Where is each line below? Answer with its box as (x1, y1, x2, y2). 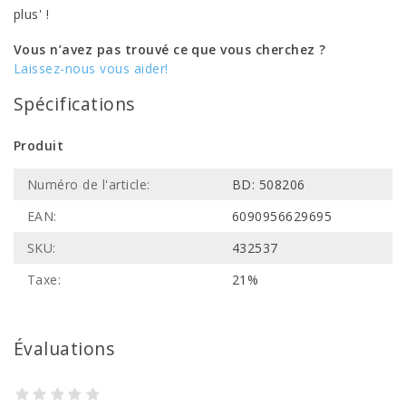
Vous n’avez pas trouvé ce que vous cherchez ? (14, 41, 326, 58)
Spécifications (14, 92, 135, 116)
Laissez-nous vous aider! (14, 60, 169, 77)
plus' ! (14, 5, 50, 23)
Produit (14, 137, 64, 154)
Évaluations (14, 336, 115, 361)
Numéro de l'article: (27, 176, 150, 193)
